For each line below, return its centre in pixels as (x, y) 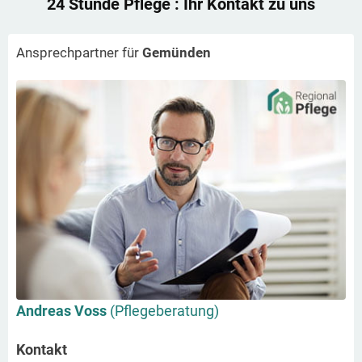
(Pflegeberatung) (164, 310)
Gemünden (177, 52)
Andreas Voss (63, 310)
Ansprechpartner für (79, 52)
